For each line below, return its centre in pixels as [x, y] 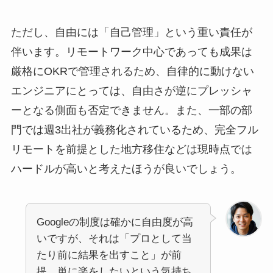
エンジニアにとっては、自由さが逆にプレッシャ [131, 90]
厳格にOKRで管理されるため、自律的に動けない [132, 71]
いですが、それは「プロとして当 [114, 238]
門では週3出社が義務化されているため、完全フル [134, 129]
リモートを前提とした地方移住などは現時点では [131, 149]
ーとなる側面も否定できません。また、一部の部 [131, 110]
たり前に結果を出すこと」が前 [109, 255]
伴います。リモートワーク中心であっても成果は [131, 51]
